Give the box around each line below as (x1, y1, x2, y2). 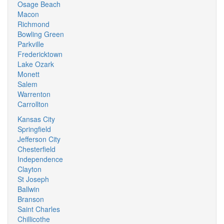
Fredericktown (17, 49, 62, 59)
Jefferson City (17, 134, 60, 144)
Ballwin (17, 184, 39, 194)
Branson (17, 194, 44, 204)
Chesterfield (17, 144, 55, 154)
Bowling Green (17, 29, 64, 39)
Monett (17, 69, 39, 79)
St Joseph (17, 174, 49, 184)
